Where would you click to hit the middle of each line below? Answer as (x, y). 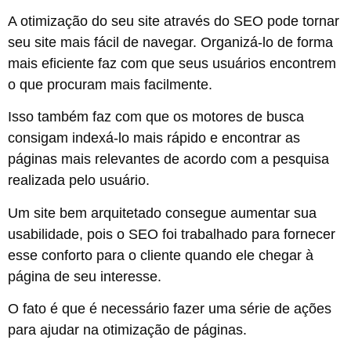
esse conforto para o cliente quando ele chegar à (161, 255)
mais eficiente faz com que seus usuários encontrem (172, 64)
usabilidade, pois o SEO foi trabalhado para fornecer (172, 234)
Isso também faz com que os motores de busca (156, 117)
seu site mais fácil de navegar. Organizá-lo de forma (170, 43)
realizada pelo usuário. (79, 181)
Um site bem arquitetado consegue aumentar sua (162, 213)
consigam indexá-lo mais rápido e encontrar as (154, 138)
